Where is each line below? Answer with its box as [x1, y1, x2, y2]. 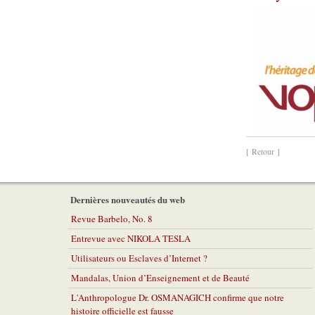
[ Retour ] [246, 146, 280, 157]
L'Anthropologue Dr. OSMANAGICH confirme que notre [71, 291, 284, 304]
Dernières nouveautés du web [70, 193, 185, 206]
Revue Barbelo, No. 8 [71, 212, 153, 225]
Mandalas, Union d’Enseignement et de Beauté [71, 271, 250, 284]
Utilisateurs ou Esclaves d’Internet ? [71, 252, 207, 264]
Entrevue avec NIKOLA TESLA [71, 232, 191, 245]
